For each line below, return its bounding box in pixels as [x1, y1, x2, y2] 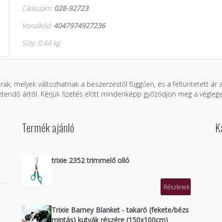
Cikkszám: [22, 3, 54, 13]
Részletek [164, 182, 190, 191]
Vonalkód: [22, 21, 54, 30]
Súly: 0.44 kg [22, 38, 60, 48]
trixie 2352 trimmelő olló [52, 156, 129, 165]
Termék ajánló [22, 119, 74, 135]
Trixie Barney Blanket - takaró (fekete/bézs [52, 205, 189, 215]
